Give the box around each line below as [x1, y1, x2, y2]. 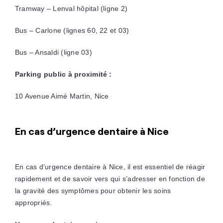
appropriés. [14, 198, 52, 207]
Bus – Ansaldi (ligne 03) [14, 48, 92, 56]
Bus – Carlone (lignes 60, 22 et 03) [14, 26, 129, 34]
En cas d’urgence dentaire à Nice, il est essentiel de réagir [14, 162, 206, 171]
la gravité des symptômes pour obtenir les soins [14, 186, 171, 195]
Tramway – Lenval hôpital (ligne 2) [14, 4, 128, 12]
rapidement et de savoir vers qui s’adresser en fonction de [14, 174, 205, 183]
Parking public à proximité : [14, 70, 112, 78]
